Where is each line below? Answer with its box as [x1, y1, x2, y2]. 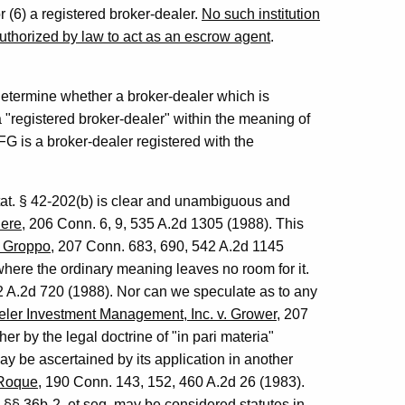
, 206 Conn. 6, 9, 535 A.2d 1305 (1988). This [22, 216, 304, 231]
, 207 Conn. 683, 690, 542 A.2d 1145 [51, 239, 284, 254]
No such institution [202, 6, 320, 22]
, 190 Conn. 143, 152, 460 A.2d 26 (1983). [38, 374, 305, 390]
